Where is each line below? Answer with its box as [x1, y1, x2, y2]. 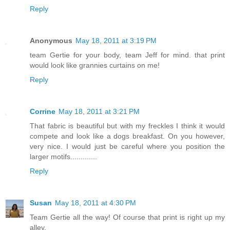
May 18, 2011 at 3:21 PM [59, 107, 140, 116]
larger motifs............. [30, 152, 97, 161]
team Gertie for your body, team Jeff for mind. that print [30, 51, 225, 60]
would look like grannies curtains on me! [30, 61, 160, 70]
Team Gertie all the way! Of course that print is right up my [30, 213, 225, 222]
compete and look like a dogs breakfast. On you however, [30, 132, 225, 141]
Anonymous [30, 36, 72, 45]
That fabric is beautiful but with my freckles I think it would [30, 122, 225, 130]
